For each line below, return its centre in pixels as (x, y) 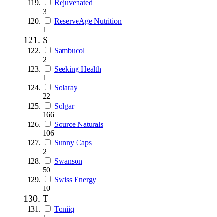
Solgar (64, 106)
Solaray (66, 87)
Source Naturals (79, 124)
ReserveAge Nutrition (88, 21)
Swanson (68, 161)
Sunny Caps (73, 142)
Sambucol (70, 50)
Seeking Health (78, 69)
